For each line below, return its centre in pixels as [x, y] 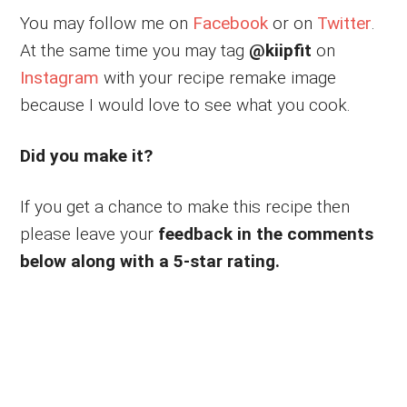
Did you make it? [87, 156]
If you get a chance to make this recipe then [185, 207]
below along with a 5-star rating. [150, 262]
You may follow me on [107, 24]
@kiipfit [281, 51]
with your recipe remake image [218, 78]
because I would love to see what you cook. [186, 105]
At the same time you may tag [135, 51]
